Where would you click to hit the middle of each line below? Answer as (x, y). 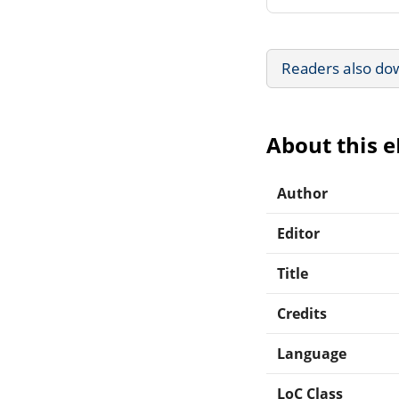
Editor (299, 233)
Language (312, 353)
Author (303, 193)
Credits (302, 313)
